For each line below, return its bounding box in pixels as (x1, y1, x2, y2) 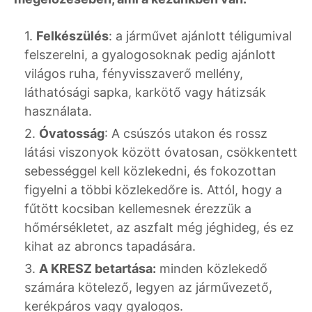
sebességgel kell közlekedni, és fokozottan (24, 164, 276, 179)
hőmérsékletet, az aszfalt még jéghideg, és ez (24, 220, 294, 235)
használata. (24, 104, 92, 119)
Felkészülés (36, 29, 109, 44)
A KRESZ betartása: (39, 261, 156, 276)
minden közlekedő (156, 261, 267, 276)
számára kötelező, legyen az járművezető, (24, 280, 272, 295)
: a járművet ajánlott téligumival (109, 29, 292, 44)
